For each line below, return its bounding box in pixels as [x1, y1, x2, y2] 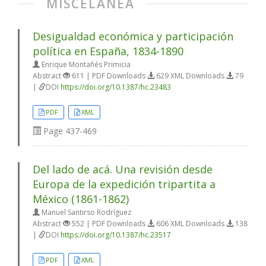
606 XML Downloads [154, 218, 226, 229]
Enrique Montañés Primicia [40, 59, 131, 70]
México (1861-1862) [33, 192, 129, 207]
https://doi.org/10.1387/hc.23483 [61, 82, 171, 93]
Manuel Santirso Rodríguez [40, 207, 131, 218]
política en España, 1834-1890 [33, 44, 183, 59]
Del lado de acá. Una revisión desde [33, 162, 213, 177]
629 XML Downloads [154, 71, 226, 81]
